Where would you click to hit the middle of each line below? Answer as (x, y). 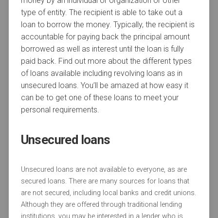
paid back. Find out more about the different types (106, 61)
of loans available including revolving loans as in (101, 73)
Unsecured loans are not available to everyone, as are (104, 170)
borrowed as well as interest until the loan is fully (102, 49)
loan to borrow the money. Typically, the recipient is (108, 25)
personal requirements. (60, 110)
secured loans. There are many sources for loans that (105, 182)
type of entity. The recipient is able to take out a (101, 13)
